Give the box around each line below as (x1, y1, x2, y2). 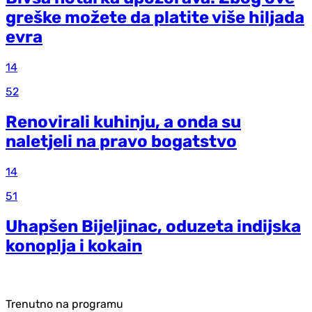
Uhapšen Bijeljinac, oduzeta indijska (6, 216, 301, 236)
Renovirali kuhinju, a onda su (6, 112, 241, 132)
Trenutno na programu (6, 297, 123, 311)
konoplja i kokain (6, 235, 142, 256)
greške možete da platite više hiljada (6, 8, 304, 28)
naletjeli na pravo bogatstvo (6, 132, 237, 152)
